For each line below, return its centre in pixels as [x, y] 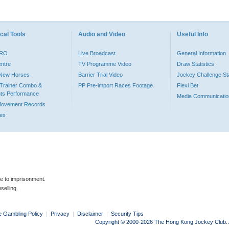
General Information [201, 53]
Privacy [60, 214]
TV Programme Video [105, 64]
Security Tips [127, 214]
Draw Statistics [196, 64]
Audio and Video [102, 34]
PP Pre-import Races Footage [116, 85]
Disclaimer [90, 214]
